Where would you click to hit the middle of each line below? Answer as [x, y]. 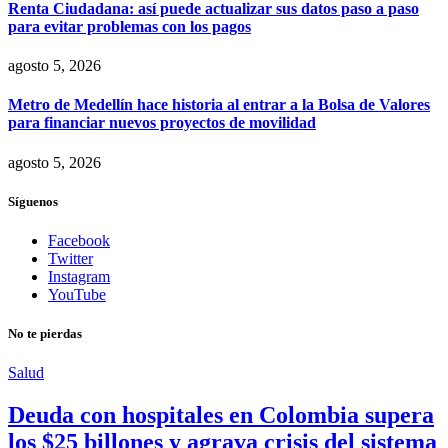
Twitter [70, 258]
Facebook [79, 240]
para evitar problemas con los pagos [129, 26]
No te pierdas [45, 334]
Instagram [79, 276]
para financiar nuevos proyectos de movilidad [162, 123]
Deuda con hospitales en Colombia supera [221, 415]
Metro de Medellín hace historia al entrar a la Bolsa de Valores [219, 105]
